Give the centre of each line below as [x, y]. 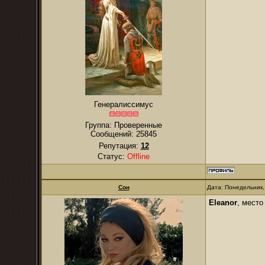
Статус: [112, 156]
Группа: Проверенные [124, 125]
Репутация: [119, 146]
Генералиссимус [124, 104]
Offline [138, 156]
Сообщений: [113, 134]
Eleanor [223, 203]
